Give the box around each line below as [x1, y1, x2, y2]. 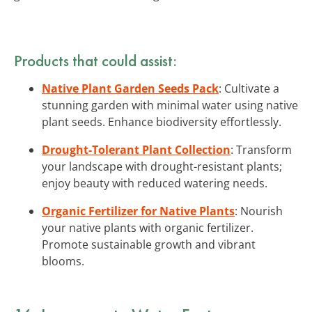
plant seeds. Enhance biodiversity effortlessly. [42, 114, 281, 130]
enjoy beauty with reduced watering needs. [42, 175, 267, 191]
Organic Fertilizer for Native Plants [42, 203, 235, 219]
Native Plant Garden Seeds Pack [42, 80, 219, 96]
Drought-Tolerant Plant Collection [42, 141, 231, 157]
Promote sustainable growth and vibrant [42, 236, 256, 252]
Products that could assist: [14, 49, 177, 71]
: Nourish [235, 203, 283, 219]
